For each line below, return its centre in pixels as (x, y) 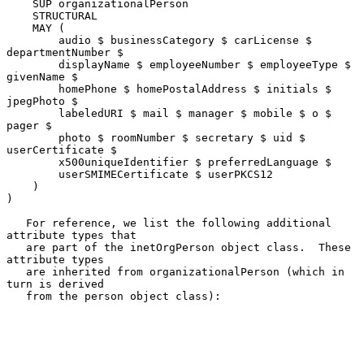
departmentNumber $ (65, 52)
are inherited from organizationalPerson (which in (16, 271)
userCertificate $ (62, 149)
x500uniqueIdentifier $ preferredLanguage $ (32, 162)
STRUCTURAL (19, 15)
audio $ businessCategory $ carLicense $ (32, 40)
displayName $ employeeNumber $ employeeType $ (32, 64)
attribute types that (71, 235)
